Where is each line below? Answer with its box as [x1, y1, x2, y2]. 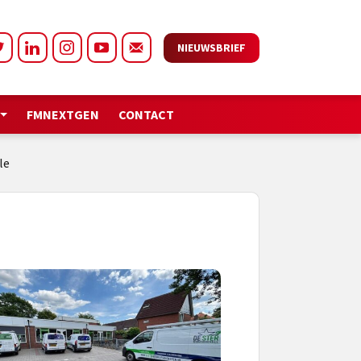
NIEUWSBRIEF [177, 39, 246, 55]
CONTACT [118, 106, 175, 122]
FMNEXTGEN [27, 106, 100, 122]
